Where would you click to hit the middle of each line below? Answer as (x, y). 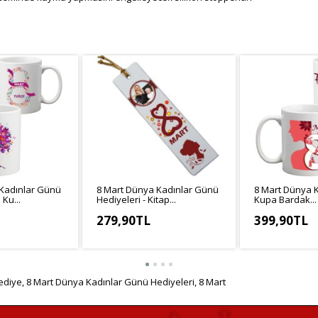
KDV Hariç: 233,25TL (140, 238)
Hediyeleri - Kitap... (136, 200)
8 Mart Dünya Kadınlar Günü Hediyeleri (110, 282)
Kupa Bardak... (285, 200)
